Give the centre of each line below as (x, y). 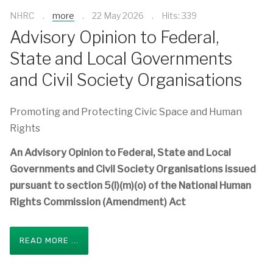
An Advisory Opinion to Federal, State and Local (120, 153)
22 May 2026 (118, 15)
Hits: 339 (179, 15)
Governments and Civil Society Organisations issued (133, 169)
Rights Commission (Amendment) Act (98, 202)
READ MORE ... (49, 240)
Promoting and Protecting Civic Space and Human (126, 112)
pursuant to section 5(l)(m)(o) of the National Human (130, 186)
